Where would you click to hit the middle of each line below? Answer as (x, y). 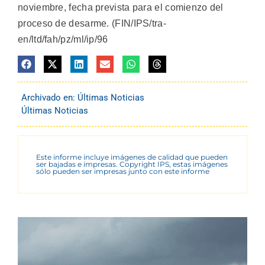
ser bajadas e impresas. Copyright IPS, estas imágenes (132, 164)
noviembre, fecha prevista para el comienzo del (121, 7)
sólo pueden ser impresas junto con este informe (123, 172)
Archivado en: (49, 98)
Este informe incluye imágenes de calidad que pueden (132, 157)
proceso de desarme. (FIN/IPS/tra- (92, 23)
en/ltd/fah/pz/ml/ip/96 (63, 39)
